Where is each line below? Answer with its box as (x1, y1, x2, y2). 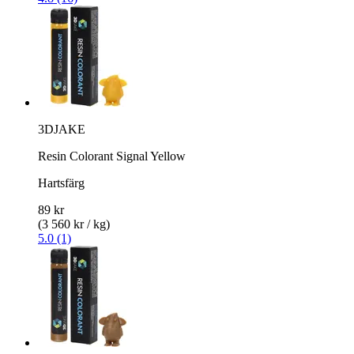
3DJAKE (38, 122, 85, 136)
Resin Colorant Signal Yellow (38, 149, 186, 163)
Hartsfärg (38, 175, 85, 190)
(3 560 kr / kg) (38, 217, 110, 231)
